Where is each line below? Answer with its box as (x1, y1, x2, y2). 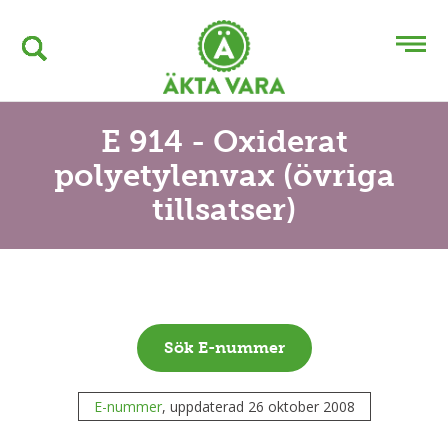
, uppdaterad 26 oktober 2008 (161, 397, 355, 417)
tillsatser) (152, 190, 296, 228)
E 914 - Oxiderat (100, 122, 348, 160)
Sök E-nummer (163, 338, 285, 358)
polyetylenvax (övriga (53, 156, 395, 194)
